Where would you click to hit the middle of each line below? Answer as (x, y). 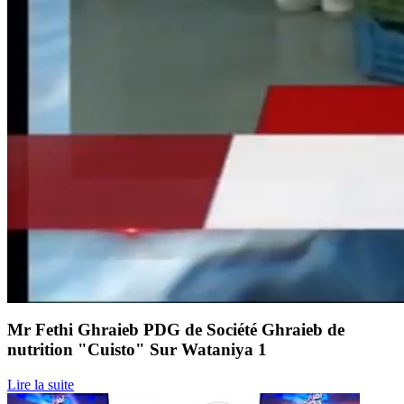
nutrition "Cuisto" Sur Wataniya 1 (137, 350)
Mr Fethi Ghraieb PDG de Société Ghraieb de (176, 330)
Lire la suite (41, 384)
